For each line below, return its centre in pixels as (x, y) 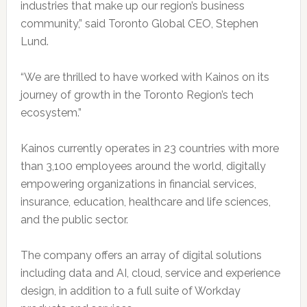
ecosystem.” (51, 113)
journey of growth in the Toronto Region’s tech (137, 95)
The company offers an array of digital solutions (141, 256)
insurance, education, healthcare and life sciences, (145, 202)
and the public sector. (74, 220)
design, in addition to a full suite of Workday (130, 291)
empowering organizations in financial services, (138, 184)
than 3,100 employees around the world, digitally (143, 167)
